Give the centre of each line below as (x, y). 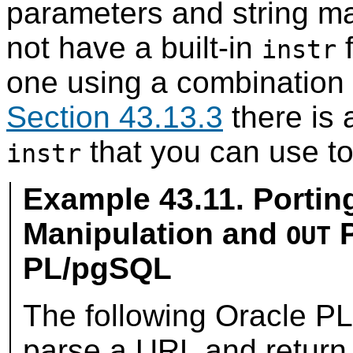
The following (119, 316)
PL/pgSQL (98, 269)
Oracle (261, 316)
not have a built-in (134, 48)
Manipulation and (155, 234)
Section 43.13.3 (115, 117)
